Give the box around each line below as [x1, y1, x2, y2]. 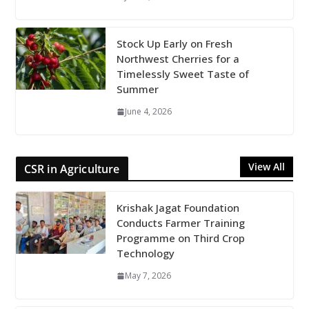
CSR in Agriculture [23, 161, 120, 177]
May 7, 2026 [124, 270, 171, 282]
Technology [116, 246, 175, 261]
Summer [116, 82, 159, 97]
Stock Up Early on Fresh [116, 37, 232, 51]
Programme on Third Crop [116, 231, 245, 246]
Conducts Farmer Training [116, 216, 245, 230]
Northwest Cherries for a [116, 52, 239, 66]
